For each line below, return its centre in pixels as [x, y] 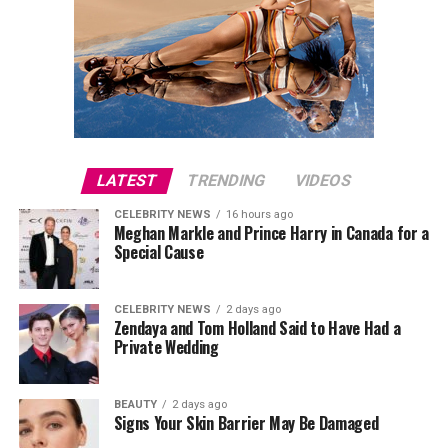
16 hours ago [259, 214]
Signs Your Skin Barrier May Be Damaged [246, 423]
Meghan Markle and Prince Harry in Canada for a [271, 233]
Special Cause [158, 252]
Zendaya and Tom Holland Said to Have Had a [257, 328]
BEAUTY [135, 404]
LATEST [127, 180]
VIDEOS [323, 180]
